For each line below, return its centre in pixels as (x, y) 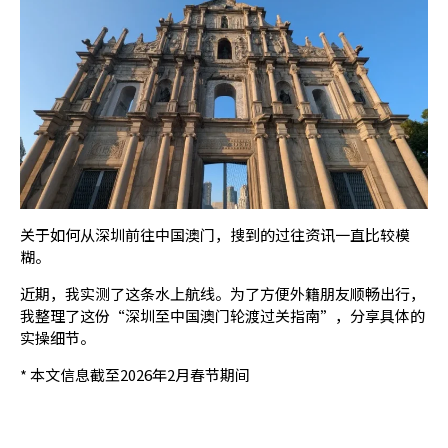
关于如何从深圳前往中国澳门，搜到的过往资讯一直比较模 (215, 235)
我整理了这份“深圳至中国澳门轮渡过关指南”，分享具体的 (222, 316)
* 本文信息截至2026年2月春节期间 (135, 375)
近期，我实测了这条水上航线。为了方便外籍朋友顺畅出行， (222, 294)
